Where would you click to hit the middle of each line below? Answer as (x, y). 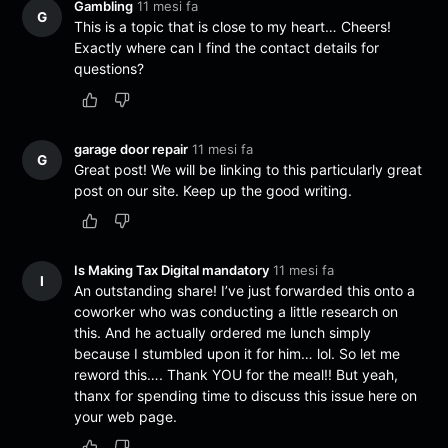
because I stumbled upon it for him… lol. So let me (237, 353)
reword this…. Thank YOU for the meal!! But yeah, (236, 374)
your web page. (126, 416)
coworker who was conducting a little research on (236, 311)
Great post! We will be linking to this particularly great (248, 169)
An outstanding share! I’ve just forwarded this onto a (245, 290)
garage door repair (131, 148)
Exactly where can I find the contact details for (227, 48)
